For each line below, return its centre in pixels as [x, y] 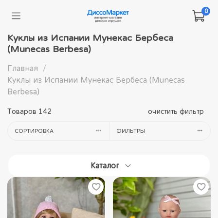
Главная [23, 68]
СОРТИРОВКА [34, 131]
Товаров [23, 111]
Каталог [105, 165]
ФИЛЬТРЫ [130, 131]
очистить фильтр [176, 111]
